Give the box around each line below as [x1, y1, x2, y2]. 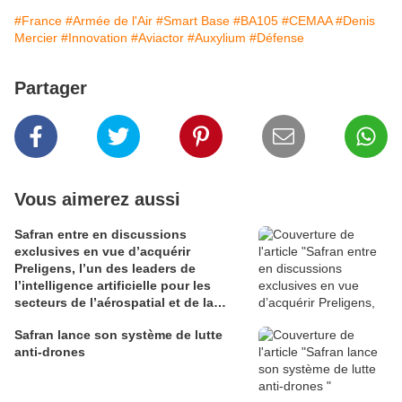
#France [14, 13, 62, 29]
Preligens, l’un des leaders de [14, 261, 196, 276]
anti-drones [14, 345, 85, 360]
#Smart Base [156, 13, 230, 29]
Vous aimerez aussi [14, 189, 180, 210]
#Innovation [61, 31, 127, 46]
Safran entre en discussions [14, 227, 187, 242]
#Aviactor [131, 31, 184, 46]
